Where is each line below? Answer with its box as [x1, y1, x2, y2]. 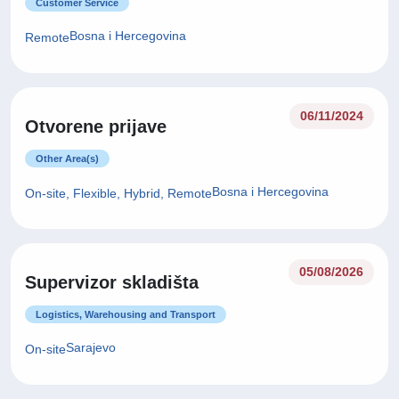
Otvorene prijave [25, 117, 167, 136]
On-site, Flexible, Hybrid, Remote [25, 185, 212, 200]
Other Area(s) [36, 153, 99, 164]
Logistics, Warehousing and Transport [36, 309, 216, 320]
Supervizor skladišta [25, 273, 199, 292]
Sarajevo [66, 340, 116, 354]
